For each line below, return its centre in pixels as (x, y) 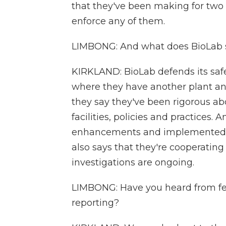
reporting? (95, 203)
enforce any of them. (118, 21)
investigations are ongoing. (133, 162)
